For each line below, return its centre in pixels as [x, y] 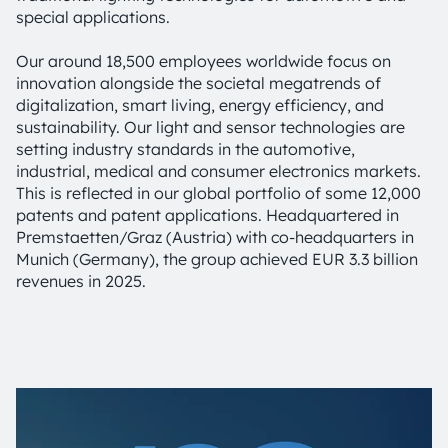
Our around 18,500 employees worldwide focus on [203, 61]
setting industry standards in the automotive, [185, 149]
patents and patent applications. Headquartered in [207, 215]
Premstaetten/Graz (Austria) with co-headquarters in [215, 237]
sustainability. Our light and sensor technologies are [210, 127]
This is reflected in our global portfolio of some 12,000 [218, 193]
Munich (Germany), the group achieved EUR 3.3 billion [217, 259]
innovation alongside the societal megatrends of [198, 83]
